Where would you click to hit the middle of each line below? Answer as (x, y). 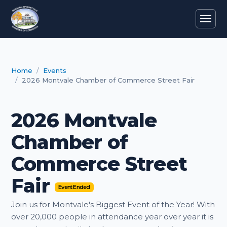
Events (55, 70)
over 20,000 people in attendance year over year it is (112, 217)
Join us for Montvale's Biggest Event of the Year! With (113, 204)
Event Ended (74, 187)
